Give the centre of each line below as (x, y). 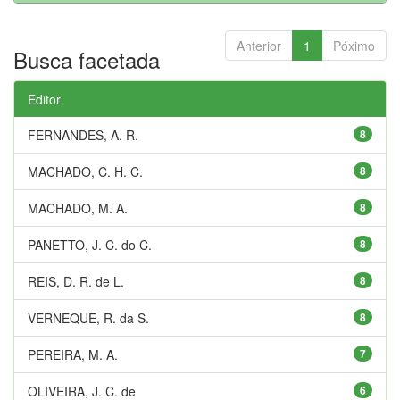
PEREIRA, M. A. (73, 354)
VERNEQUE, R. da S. (88, 317)
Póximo (354, 45)
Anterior (259, 45)
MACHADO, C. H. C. (85, 171)
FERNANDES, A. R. (83, 134)
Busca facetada (87, 59)
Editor (44, 99)
